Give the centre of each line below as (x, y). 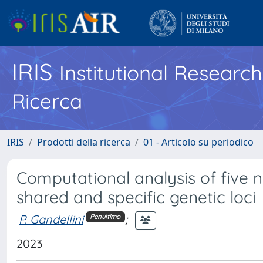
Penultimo (105, 217)
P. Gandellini (51, 219)
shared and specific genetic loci (136, 197)
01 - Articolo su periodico (198, 142)
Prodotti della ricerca (84, 142)
